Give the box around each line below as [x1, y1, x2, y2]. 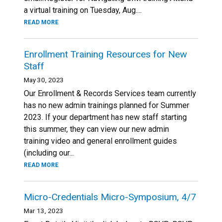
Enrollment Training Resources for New [24, 49, 187, 60]
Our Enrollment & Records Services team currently [24, 89, 196, 98]
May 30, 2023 [24, 76, 64, 84]
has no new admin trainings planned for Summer [24, 101, 189, 110]
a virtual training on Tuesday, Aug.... [24, 5, 142, 15]
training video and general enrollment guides [24, 136, 177, 146]
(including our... [24, 148, 74, 158]
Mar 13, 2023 [24, 207, 63, 215]
